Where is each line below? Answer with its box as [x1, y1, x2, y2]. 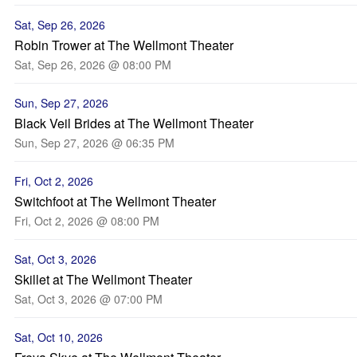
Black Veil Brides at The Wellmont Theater [14, 114, 253, 132]
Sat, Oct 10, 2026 [14, 329, 103, 345]
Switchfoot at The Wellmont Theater [14, 192, 216, 210]
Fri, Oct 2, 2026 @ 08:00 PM [14, 213, 159, 229]
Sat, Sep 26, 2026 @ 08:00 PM [14, 57, 171, 73]
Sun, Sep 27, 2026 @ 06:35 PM [14, 135, 175, 151]
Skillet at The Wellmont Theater [14, 270, 192, 288]
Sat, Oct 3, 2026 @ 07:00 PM [14, 291, 163, 307]
